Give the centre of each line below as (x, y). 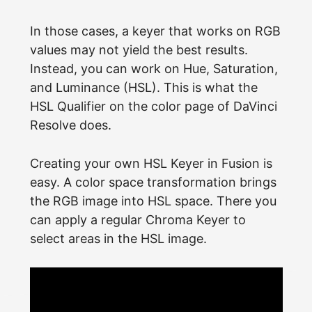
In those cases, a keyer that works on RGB (155, 31)
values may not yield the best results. (139, 49)
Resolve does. (70, 125)
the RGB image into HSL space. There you (153, 201)
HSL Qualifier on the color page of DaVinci (153, 106)
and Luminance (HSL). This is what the (143, 87)
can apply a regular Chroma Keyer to (138, 219)
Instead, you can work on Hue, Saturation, (154, 68)
